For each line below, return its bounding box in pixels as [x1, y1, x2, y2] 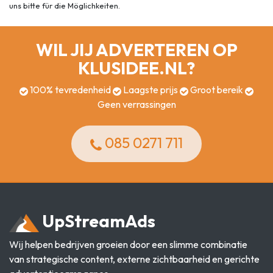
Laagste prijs [121, 83, 180, 96]
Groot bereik [188, 83, 245, 96]
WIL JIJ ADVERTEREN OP [35, 39, 238, 61]
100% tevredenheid [28, 83, 113, 96]
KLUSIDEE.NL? [78, 57, 195, 79]
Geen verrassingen [97, 98, 176, 111]
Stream [64, 210, 125, 232]
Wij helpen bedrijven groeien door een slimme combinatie [9, 238, 247, 250]
